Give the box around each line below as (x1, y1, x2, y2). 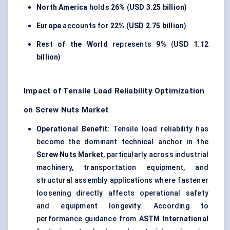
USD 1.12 (174, 40, 208, 49)
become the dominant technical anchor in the (36, 138, 208, 146)
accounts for (61, 22, 111, 30)
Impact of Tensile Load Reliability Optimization (24, 86, 205, 96)
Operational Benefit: (36, 125, 110, 133)
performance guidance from (36, 215, 139, 223)
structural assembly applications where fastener (36, 176, 208, 185)
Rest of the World (36, 40, 108, 49)
